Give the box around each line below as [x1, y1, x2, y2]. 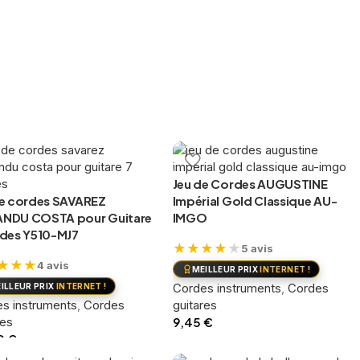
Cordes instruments [172, 280, 281, 296]
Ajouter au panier [183, 337, 266, 350]
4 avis [37, 258, 69, 272]
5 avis [240, 241, 273, 255]
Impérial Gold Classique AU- [172, 193, 337, 208]
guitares [172, 297, 217, 313]
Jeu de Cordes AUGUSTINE [172, 176, 328, 191]
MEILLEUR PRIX [191, 264, 260, 274]
